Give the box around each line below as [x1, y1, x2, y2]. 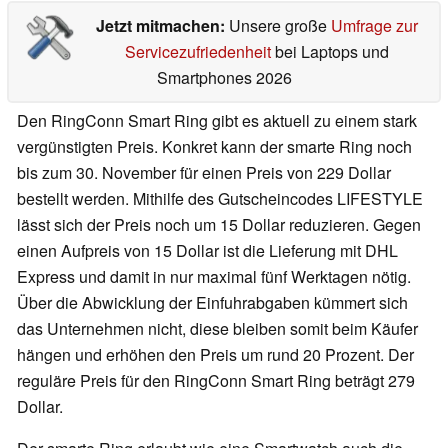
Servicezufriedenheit [124, 40, 271, 64]
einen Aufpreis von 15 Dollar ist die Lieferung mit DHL [17, 239, 398, 263]
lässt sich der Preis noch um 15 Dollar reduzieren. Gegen [17, 213, 421, 237]
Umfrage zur [330, 14, 418, 38]
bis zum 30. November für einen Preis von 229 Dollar [17, 161, 391, 185]
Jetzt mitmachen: [95, 14, 229, 38]
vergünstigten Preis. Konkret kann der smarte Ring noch [17, 135, 412, 159]
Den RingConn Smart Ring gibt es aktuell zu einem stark [17, 109, 417, 133]
